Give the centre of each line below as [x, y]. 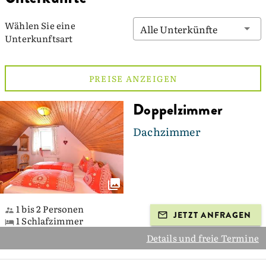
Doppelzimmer [178, 110]
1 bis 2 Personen [49, 209]
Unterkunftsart [39, 38]
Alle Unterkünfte [179, 29]
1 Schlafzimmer [49, 221]
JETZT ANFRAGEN [212, 215]
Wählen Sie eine [40, 25]
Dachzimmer [167, 132]
